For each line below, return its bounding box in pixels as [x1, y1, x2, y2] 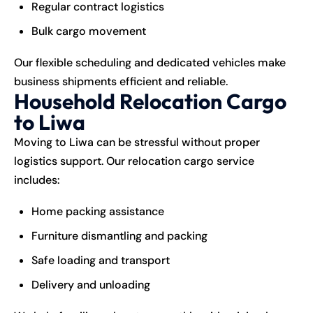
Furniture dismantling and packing [31, 228, 208, 243]
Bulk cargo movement [31, 23, 146, 38]
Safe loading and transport [31, 252, 170, 268]
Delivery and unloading [31, 277, 150, 292]
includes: [14, 172, 60, 187]
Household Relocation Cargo [14, 87, 286, 115]
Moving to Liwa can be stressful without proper [14, 134, 260, 150]
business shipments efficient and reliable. [14, 73, 228, 89]
